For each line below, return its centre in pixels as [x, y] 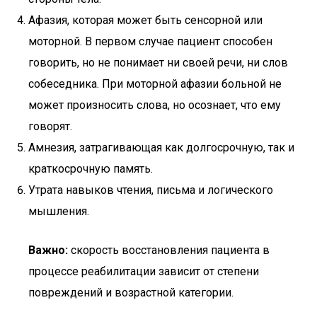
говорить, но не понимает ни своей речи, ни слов [158, 63]
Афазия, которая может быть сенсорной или [145, 20]
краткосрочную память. [91, 169]
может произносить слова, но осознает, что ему [155, 105]
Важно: [48, 250]
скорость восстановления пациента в [169, 250]
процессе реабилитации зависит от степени [144, 271]
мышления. [59, 211]
